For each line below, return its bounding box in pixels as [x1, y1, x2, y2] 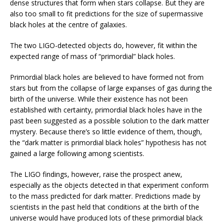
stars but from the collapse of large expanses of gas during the [10, 83, 212, 93]
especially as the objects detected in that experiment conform [10, 180, 209, 190]
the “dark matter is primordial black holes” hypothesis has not [10, 137, 207, 147]
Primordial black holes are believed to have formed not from [10, 72, 204, 82]
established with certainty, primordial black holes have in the [10, 105, 202, 114]
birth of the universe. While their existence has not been [10, 94, 188, 104]
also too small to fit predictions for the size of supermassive [10, 8, 203, 18]
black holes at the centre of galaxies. [10, 19, 127, 29]
